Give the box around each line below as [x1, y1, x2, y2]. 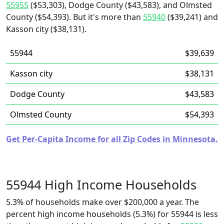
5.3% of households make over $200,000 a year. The [6, 196, 199, 207]
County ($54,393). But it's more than [6, 11, 143, 22]
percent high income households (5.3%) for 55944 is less [6, 208, 218, 219]
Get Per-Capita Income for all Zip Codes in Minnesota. [6, 133, 218, 144]
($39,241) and [165, 11, 218, 22]
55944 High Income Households [6, 176, 196, 193]
